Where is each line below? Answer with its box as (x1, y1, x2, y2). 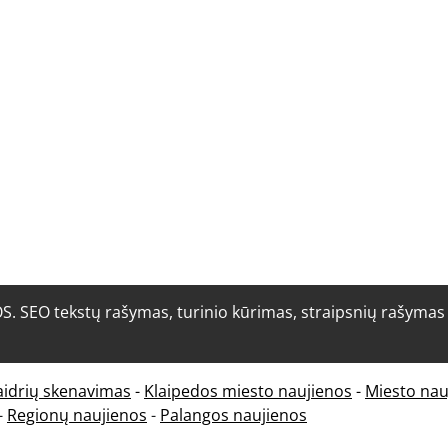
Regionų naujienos (7, 404, 147, 427)
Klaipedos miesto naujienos (144, 380, 352, 403)
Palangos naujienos (160, 404, 307, 427)
